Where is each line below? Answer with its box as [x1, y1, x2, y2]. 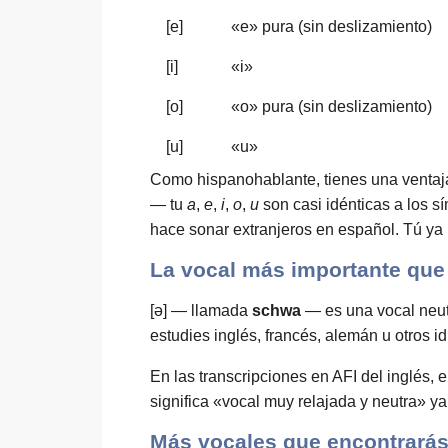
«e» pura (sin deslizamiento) [231, 18, 432, 35]
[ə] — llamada [150, 302, 252, 319]
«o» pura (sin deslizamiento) [231, 98, 432, 115]
